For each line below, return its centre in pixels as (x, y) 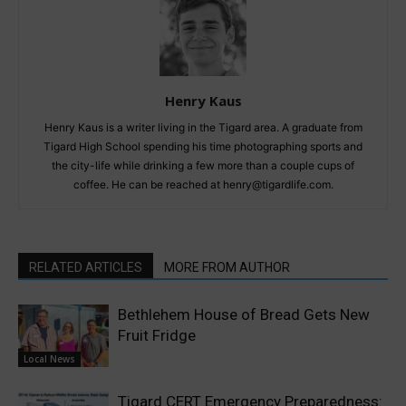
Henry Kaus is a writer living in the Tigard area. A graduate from (203, 127)
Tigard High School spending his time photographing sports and (203, 146)
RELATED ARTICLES (86, 267)
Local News (49, 358)
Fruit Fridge (157, 335)
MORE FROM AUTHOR (227, 267)
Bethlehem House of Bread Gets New (244, 314)
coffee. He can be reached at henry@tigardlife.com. (203, 184)
